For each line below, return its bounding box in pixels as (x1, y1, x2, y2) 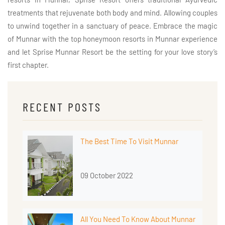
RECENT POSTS (23, 99, 101, 114)
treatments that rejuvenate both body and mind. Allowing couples (8, 8, 217, 17)
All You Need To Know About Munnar (80, 214, 195, 223)
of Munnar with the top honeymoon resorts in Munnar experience (8, 34, 217, 43)
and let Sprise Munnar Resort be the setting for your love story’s (8, 47, 217, 56)
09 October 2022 (80, 170, 133, 180)
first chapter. (8, 60, 49, 69)
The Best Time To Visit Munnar (80, 136, 178, 146)
